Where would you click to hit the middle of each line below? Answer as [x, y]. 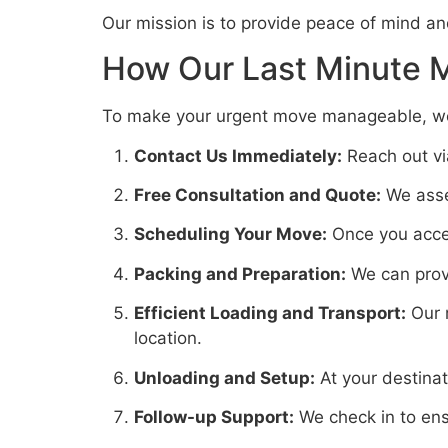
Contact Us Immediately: [238, 155]
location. [168, 338]
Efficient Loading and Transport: [270, 313]
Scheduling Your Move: [230, 234]
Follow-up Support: [214, 416]
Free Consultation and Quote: [257, 195]
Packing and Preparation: [240, 273]
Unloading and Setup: [224, 377]
